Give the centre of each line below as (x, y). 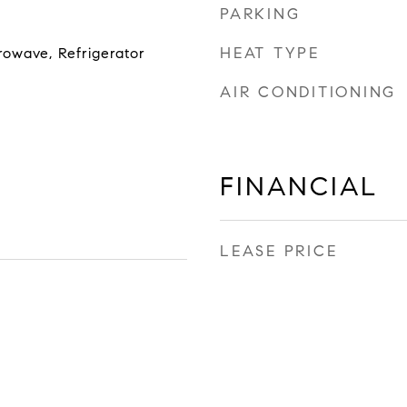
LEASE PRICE (279, 251)
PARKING (260, 14)
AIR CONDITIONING (308, 92)
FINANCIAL (299, 186)
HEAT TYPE (270, 53)
